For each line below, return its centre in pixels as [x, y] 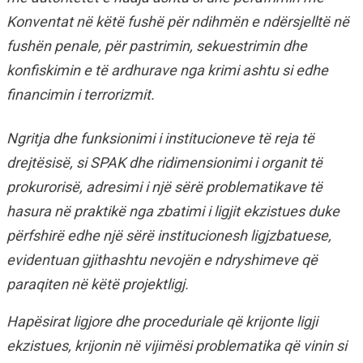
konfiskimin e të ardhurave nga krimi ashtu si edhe [167, 70]
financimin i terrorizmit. [81, 94]
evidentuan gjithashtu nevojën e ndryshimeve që [162, 260]
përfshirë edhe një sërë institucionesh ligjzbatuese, [169, 235]
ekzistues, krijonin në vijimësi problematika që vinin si [177, 346]
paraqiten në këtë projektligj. [98, 284]
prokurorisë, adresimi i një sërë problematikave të [164, 187]
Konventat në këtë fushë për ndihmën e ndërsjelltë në [178, 21]
